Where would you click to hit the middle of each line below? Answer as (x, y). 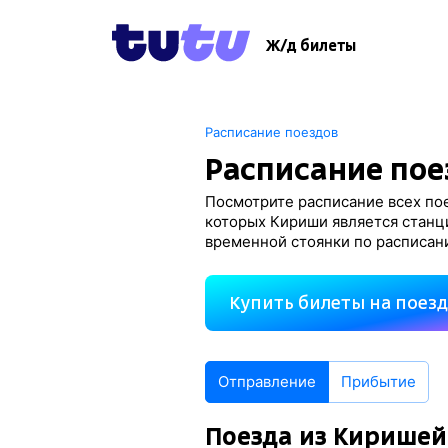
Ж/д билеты (311, 46)
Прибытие (379, 381)
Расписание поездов (272, 132)
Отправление (267, 381)
